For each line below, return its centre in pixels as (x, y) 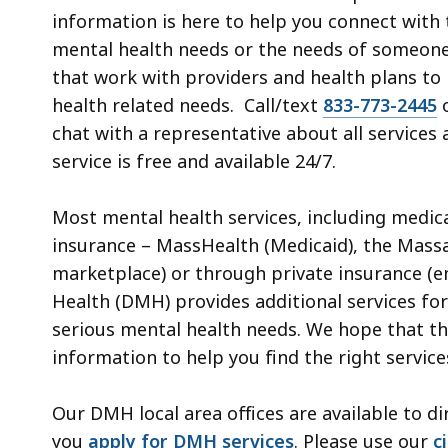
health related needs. (148, 104)
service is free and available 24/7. (194, 160)
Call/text (283, 104)
